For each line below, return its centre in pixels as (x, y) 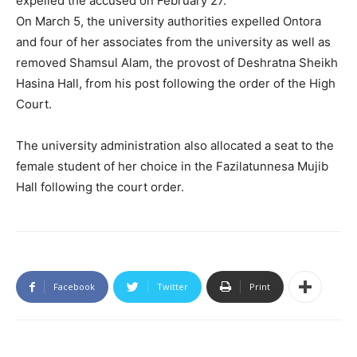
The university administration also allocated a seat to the (175, 146)
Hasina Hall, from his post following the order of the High (176, 84)
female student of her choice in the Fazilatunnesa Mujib (172, 167)
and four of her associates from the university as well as (173, 42)
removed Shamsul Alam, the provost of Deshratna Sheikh (177, 63)
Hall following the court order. (100, 187)
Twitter (173, 287)
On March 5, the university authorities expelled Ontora (169, 22)
